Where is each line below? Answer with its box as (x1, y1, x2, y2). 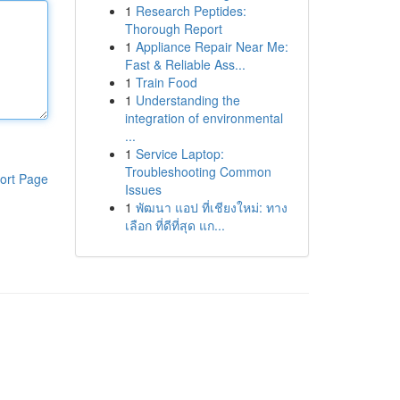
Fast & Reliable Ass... (124, 55, 246, 73)
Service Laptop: (135, 145, 224, 162)
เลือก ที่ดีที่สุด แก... (124, 216, 225, 234)
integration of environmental (124, 109, 283, 127)
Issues (124, 180, 162, 198)
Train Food (135, 73, 197, 91)
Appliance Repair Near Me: (135, 37, 288, 55)
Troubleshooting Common (124, 162, 271, 180)
